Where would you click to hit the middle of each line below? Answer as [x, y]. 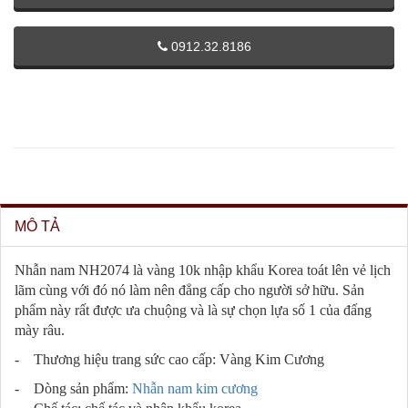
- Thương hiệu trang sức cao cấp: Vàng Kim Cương [169, 359]
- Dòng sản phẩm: [71, 388]
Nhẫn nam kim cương [193, 388]
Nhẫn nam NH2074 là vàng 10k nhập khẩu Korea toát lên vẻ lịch [203, 270]
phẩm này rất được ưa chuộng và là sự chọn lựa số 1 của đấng [193, 310]
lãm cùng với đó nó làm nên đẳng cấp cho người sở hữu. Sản [189, 290]
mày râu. [41, 330]
